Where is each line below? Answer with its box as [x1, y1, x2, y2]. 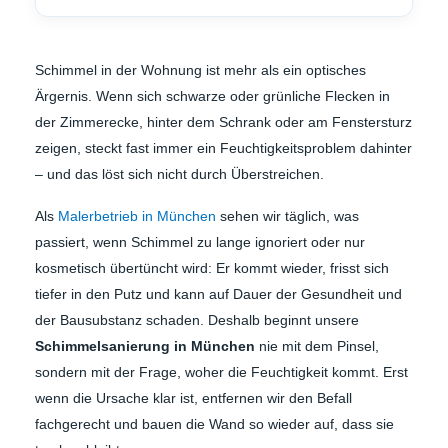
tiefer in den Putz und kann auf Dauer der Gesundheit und [35, 285, 402, 302]
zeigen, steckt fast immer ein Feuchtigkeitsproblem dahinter [35, 139, 412, 156]
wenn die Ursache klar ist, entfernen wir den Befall [35, 389, 352, 406]
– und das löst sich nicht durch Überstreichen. [35, 165, 324, 182]
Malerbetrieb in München [58, 207, 216, 224]
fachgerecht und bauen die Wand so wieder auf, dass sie [35, 415, 394, 432]
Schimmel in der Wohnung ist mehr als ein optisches [35, 61, 366, 78]
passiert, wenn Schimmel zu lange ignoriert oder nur [35, 233, 365, 250]
